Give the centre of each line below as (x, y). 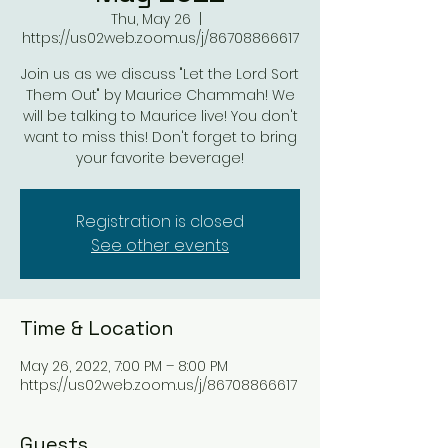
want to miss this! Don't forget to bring (160, 137)
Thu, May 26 (150, 19)
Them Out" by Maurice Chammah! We (160, 95)
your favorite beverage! (160, 158)
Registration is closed (160, 221)
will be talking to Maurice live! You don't (160, 116)
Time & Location (97, 328)
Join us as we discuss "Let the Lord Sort (160, 74)
